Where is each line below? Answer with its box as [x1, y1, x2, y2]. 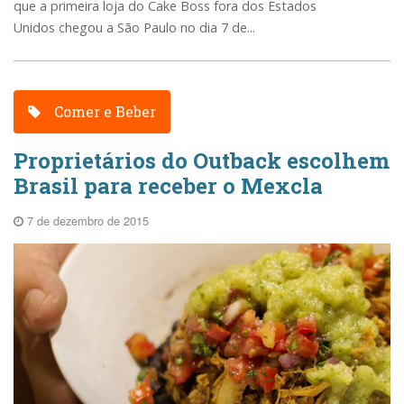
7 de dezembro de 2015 [23, 211, 149, 229]
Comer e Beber [50, 102, 157, 122]
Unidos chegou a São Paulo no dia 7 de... [14, 19, 255, 37]
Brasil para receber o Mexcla [14, 170, 323, 200]
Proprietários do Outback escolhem [14, 145, 390, 175]
